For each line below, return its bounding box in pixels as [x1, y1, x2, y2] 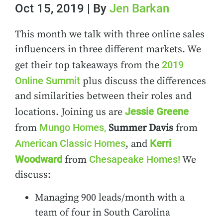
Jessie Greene [125, 106, 189, 117]
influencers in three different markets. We [15, 43, 201, 56]
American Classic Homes [15, 137, 125, 149]
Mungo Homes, [39, 121, 106, 133]
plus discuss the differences [80, 75, 206, 88]
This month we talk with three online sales [15, 28, 205, 41]
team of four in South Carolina [35, 207, 170, 219]
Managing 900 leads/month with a [35, 192, 185, 204]
